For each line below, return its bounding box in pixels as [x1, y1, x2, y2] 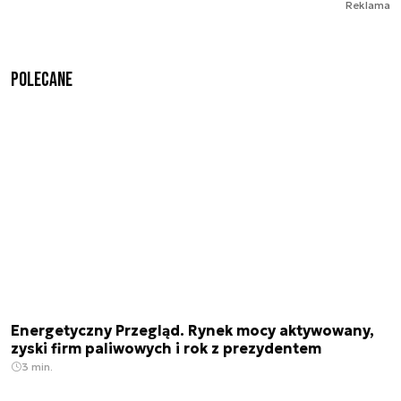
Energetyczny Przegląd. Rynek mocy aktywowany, [11, 321, 374, 340]
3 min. [21, 360, 53, 374]
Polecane [11, 67, 73, 92]
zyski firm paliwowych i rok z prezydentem [11, 339, 321, 358]
